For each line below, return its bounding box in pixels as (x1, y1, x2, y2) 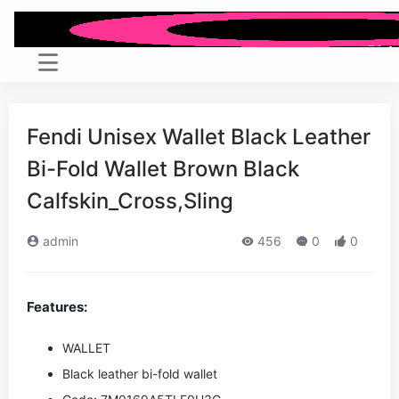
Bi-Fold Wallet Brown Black (27, 156, 299, 182)
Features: (27, 298, 87, 315)
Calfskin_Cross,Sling (27, 188, 233, 214)
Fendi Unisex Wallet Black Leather (27, 124, 370, 150)
